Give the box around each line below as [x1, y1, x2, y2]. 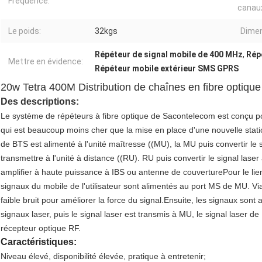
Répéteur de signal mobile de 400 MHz [95, 50, 243, 60]
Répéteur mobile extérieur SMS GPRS [95, 64, 239, 74]
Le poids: [8, 26, 41, 36]
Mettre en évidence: [8, 57, 83, 67]
